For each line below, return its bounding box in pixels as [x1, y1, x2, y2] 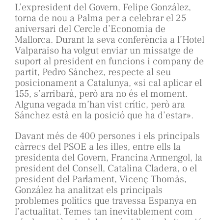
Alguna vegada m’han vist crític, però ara [15, 98, 185, 111]
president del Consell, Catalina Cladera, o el [15, 162, 197, 175]
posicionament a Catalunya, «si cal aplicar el [15, 77, 202, 90]
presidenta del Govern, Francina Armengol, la [15, 151, 202, 165]
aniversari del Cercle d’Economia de [15, 23, 165, 36]
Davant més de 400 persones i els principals [15, 130, 200, 143]
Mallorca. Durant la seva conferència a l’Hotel [15, 33, 204, 47]
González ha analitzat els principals [15, 184, 163, 197]
